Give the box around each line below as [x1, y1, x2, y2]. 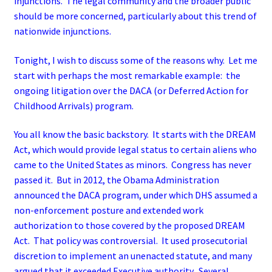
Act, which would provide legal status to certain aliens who [13, 143, 257, 156]
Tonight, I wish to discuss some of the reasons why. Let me [13, 53, 257, 66]
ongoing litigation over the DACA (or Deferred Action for [13, 84, 248, 97]
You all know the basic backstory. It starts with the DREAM [13, 128, 256, 141]
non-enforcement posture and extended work [13, 204, 203, 217]
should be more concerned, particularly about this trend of [13, 9, 257, 22]
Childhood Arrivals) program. [13, 99, 134, 112]
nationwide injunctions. [13, 24, 111, 37]
